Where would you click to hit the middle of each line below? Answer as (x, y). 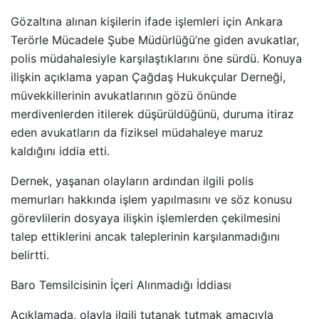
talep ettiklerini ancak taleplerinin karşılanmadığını (145, 236)
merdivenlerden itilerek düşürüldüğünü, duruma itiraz (152, 114)
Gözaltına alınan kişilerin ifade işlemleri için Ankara (147, 21)
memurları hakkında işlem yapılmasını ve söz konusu (151, 199)
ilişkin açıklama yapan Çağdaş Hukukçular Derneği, (148, 77)
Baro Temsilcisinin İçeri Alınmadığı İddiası (121, 284)
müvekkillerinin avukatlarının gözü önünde (124, 95)
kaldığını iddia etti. (60, 151)
